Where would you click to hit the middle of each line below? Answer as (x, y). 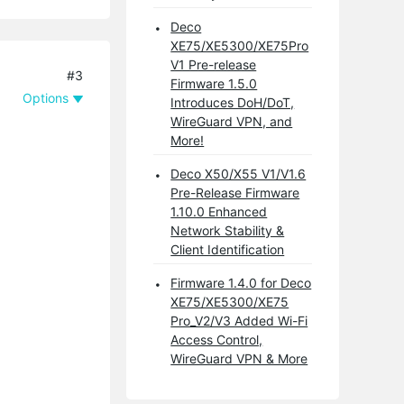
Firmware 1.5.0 (214, 83)
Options (46, 97)
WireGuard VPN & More (239, 358)
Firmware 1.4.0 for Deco (241, 282)
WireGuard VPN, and (232, 121)
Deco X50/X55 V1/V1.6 (239, 173)
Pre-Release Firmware (235, 192)
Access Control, (217, 339)
